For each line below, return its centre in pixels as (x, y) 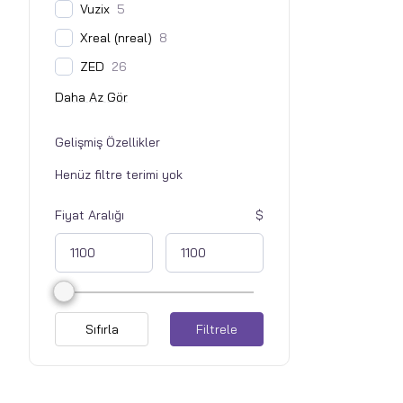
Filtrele (216, 330)
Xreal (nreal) (116, 38)
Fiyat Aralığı (90, 215)
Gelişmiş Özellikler (107, 143)
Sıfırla (102, 330)
